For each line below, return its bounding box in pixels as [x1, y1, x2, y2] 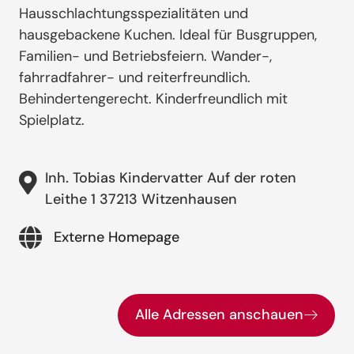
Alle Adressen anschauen [135, 304, 303, 324]
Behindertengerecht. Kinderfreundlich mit [19, 88, 288, 108]
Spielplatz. [19, 110, 85, 130]
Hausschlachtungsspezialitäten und [19, 3, 248, 23]
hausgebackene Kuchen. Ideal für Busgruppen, [19, 24, 317, 44]
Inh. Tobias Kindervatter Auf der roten [45, 168, 296, 187]
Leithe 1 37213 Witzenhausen [45, 189, 237, 209]
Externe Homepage [54, 228, 179, 247]
